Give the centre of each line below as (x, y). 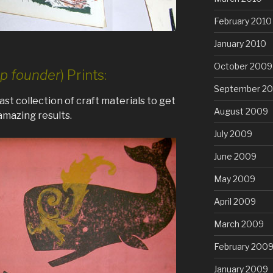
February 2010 (243, 21)
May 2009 (234, 179)
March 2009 (239, 224)
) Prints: (84, 75)
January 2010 (240, 44)
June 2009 (235, 157)
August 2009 (241, 112)
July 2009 (233, 134)
